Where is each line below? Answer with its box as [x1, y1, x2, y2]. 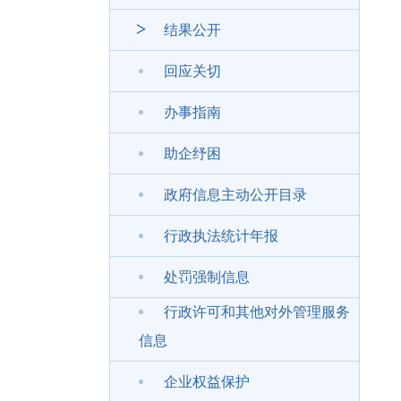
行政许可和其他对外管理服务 [164, 304, 350, 320]
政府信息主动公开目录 [164, 187, 307, 202]
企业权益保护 [164, 374, 250, 389]
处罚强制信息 [164, 269, 250, 285]
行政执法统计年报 [164, 228, 278, 243]
